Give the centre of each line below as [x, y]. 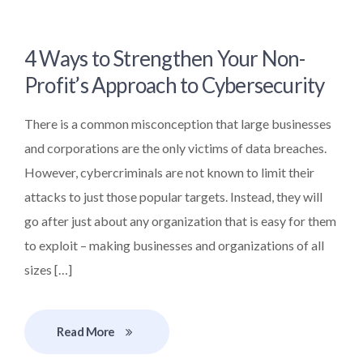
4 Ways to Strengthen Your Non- [165, 59]
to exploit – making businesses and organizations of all [174, 246]
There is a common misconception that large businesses [178, 124]
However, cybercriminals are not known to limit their [169, 173]
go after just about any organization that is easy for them [180, 221]
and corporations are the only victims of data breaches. [175, 148]
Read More [86, 332]
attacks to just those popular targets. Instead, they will [173, 197]
